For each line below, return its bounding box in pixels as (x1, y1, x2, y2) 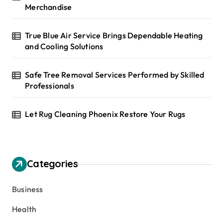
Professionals (25, 81, 74, 91)
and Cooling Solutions (25, 41, 104, 52)
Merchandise (25, 2, 72, 12)
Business (12, 184, 43, 195)
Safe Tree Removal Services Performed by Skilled (25, 70, 205, 80)
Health (12, 204, 37, 215)
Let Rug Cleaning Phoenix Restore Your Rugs (25, 109, 186, 119)
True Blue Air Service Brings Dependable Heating (25, 30, 203, 41)
